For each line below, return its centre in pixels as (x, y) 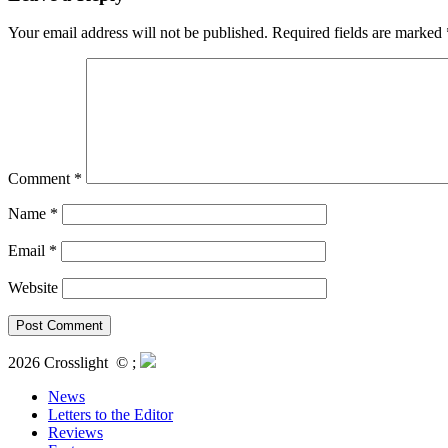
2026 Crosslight (62, 363)
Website (33, 288)
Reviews (75, 433)
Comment (41, 179)
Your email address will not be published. (138, 33)
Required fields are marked (359, 33)
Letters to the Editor (110, 415)
